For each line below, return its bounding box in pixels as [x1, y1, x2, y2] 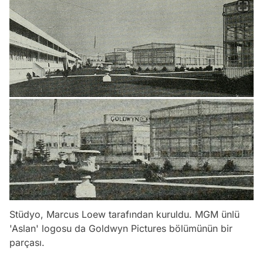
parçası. [9, 237, 45, 249]
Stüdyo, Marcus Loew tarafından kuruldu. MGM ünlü [9, 208, 240, 221]
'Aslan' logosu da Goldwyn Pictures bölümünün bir [9, 222, 232, 235]
